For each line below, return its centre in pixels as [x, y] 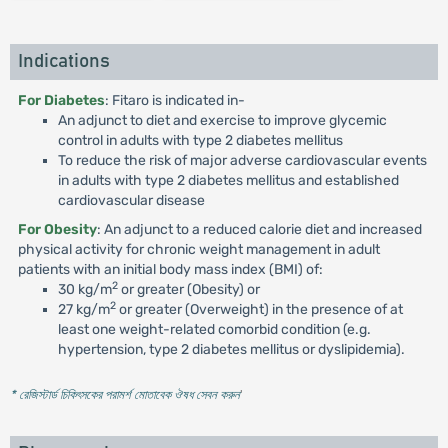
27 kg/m [83, 309]
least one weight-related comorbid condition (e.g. [214, 329]
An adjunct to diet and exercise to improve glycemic [222, 120]
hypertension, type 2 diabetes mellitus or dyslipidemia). [231, 349]
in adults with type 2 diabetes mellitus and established [228, 180]
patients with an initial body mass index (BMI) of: [170, 269]
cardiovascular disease [131, 200]
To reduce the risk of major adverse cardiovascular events [242, 160]
